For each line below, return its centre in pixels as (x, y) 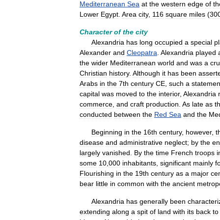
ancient (184, 184)
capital (90, 94)
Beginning (107, 132)
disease (92, 142)
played (206, 53)
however (199, 132)
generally (154, 201)
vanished (116, 153)
